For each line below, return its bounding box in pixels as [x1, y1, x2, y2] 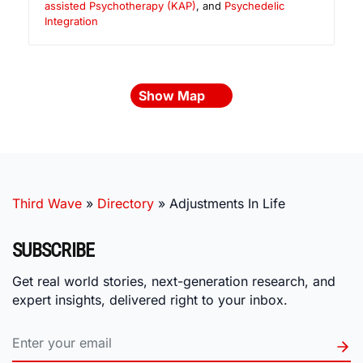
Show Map [139, 88, 208, 105]
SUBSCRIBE [12, 239, 95, 263]
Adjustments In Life [169, 195, 285, 212]
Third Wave [12, 195, 82, 212]
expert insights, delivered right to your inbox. [12, 291, 288, 308]
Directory [97, 195, 154, 212]
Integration [45, 15, 98, 28]
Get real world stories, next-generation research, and [12, 272, 335, 289]
